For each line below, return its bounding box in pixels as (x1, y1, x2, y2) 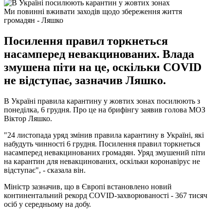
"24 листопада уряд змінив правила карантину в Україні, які (4, 130, 204, 139)
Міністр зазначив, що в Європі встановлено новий (4, 182, 172, 191)
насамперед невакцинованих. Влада (4, 47, 194, 60)
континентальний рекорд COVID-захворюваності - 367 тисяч (4, 191, 207, 200)
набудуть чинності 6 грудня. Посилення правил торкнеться (4, 139, 200, 148)
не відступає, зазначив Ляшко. (4, 73, 166, 87)
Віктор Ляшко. (4, 114, 52, 123)
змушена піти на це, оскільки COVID (4, 60, 201, 73)
